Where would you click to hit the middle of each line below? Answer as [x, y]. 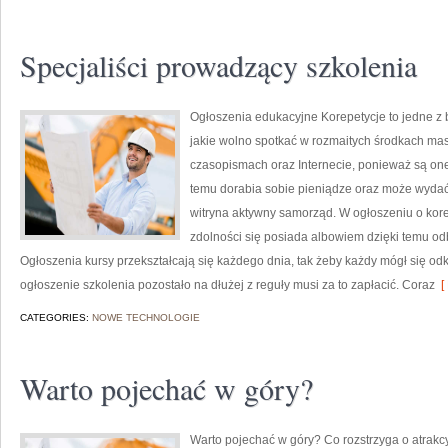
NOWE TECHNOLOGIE [146, 317]
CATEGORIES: [56, 317]
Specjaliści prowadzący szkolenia [218, 65]
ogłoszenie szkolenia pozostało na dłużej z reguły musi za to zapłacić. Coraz [227, 285]
